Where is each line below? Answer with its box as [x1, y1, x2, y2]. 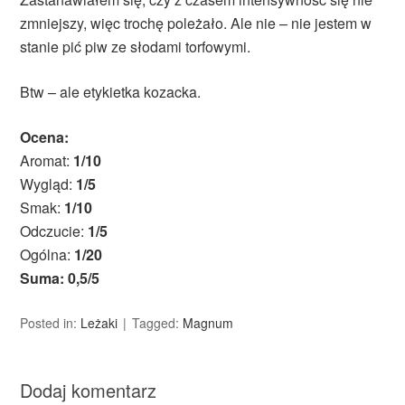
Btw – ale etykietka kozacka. [20, 81, 202, 103]
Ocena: [20, 127, 70, 148]
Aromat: [20, 150, 74, 172]
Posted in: [20, 314, 81, 333]
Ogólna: [20, 244, 75, 266]
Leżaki [80, 314, 118, 333]
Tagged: [132, 314, 184, 333]
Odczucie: [20, 221, 89, 242]
